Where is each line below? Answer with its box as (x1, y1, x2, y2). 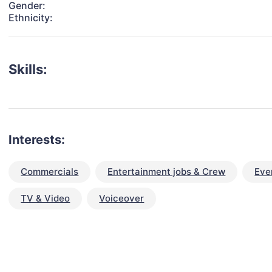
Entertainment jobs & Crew (107, 166, 226, 178)
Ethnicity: (8, 12, 53, 24)
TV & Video (21, 192, 70, 205)
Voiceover (99, 192, 144, 205)
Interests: (8, 132, 66, 148)
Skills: (8, 61, 48, 78)
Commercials (21, 166, 79, 178)
